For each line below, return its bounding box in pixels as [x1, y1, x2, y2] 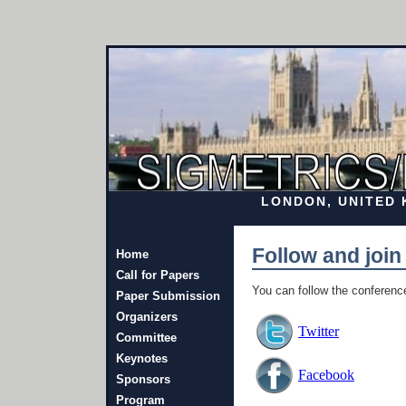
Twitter [298, 324, 339, 339]
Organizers [116, 310, 178, 324]
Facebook [298, 367, 354, 382]
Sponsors [116, 372, 170, 386]
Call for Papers [116, 268, 199, 282]
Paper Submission [116, 289, 220, 303]
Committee [116, 331, 177, 344]
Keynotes [116, 352, 168, 365]
